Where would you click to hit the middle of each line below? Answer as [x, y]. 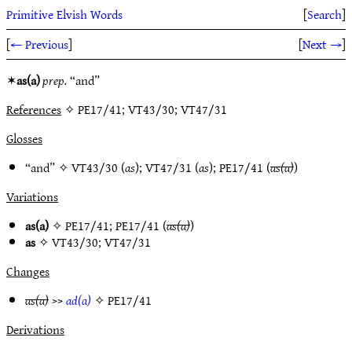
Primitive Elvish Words [64, 14]
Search [324, 14]
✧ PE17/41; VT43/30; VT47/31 [144, 109]
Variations [32, 196]
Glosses [24, 138]
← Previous [39, 44]
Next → [322, 44]
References [34, 109]
